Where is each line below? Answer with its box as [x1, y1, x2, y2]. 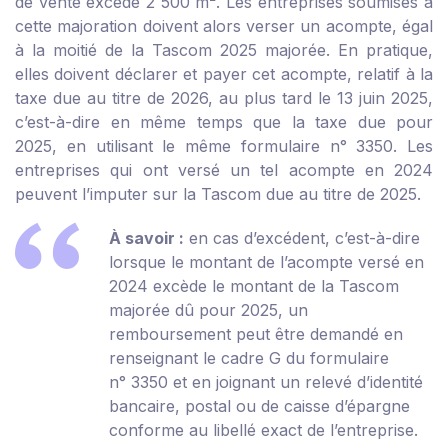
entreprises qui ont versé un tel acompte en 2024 [15, 160, 433, 181]
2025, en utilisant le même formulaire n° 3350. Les [15, 136, 433, 157]
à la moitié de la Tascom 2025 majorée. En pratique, [15, 40, 433, 61]
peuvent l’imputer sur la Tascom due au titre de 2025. [15, 184, 421, 205]
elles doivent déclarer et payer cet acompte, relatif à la [15, 64, 433, 85]
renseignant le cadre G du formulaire [109, 348, 389, 369]
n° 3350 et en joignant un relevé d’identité [109, 372, 423, 393]
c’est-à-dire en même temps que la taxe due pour [15, 112, 433, 133]
